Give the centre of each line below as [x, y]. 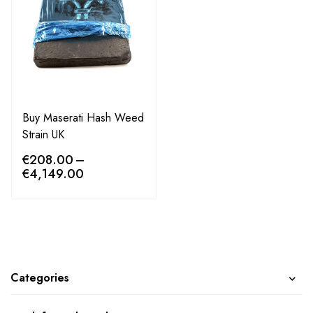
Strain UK [43, 134]
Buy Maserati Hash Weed [83, 118]
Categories [40, 278]
